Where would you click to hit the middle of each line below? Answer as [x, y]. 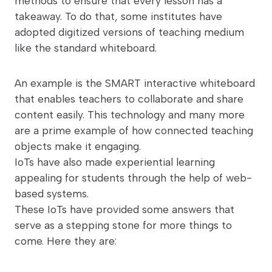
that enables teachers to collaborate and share [129, 99]
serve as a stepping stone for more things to [123, 225]
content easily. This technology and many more [130, 115]
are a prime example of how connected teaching [134, 131]
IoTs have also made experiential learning [115, 162]
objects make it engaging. [78, 146]
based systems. [52, 194]
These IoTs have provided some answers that [124, 209]
